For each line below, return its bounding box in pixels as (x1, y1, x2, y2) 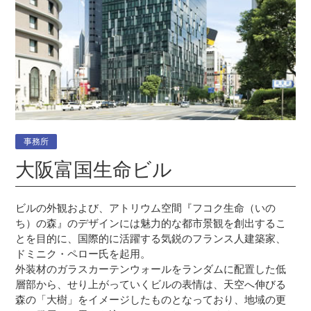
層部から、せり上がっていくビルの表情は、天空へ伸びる (15, 278, 287, 291)
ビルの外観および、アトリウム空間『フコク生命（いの (15, 202, 276, 215)
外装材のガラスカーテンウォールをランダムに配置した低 (15, 263, 287, 276)
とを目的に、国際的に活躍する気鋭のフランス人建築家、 (15, 233, 287, 245)
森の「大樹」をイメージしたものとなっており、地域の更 (15, 294, 287, 306)
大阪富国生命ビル (15, 158, 173, 180)
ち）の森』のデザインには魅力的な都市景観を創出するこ (15, 217, 287, 230)
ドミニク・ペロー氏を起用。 (15, 248, 151, 260)
